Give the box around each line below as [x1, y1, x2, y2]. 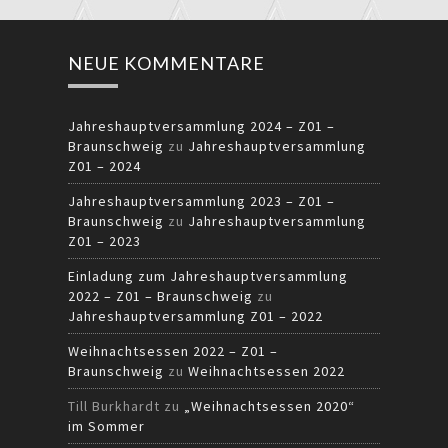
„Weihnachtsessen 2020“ [184, 397, 355, 415]
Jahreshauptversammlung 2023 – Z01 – [68, 192, 335, 210]
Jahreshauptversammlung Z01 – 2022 [68, 307, 323, 325]
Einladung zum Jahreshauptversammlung [68, 267, 348, 285]
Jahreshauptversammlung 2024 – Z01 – [68, 117, 335, 135]
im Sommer [68, 417, 145, 435]
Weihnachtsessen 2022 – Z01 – [68, 342, 278, 360]
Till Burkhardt [68, 397, 160, 415]
